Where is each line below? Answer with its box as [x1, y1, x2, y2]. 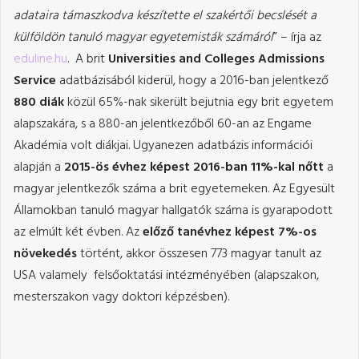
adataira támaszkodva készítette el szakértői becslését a [14, 5, 317, 26]
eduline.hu [14, 48, 67, 70]
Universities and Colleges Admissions [108, 48, 325, 70]
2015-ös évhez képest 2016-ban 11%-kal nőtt [64, 156, 324, 178]
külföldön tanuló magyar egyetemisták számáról [14, 26, 273, 48]
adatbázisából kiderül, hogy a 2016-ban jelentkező [59, 70, 329, 91]
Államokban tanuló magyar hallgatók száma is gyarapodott [14, 200, 333, 221]
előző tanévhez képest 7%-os [143, 221, 317, 243]
